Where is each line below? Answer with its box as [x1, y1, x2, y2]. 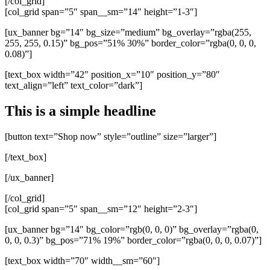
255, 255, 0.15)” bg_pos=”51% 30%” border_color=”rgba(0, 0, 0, [5, 38, 256, 49]
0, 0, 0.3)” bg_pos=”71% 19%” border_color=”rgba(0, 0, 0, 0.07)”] [5, 235, 262, 246]
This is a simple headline [5, 103, 156, 119]
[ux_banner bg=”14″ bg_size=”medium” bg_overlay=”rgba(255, [5, 27, 251, 38]
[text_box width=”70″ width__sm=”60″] [5, 256, 160, 266]
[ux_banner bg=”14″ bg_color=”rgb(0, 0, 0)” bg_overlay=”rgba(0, [5, 224, 259, 235]
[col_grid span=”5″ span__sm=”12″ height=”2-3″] [5, 204, 197, 215]
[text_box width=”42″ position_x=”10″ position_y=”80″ [5, 69, 220, 80]
